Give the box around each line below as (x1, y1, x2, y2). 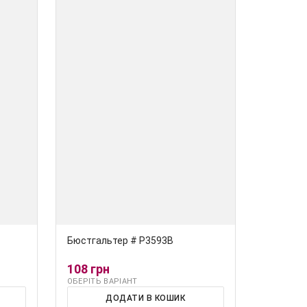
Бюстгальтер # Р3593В (66, 235, 173, 247)
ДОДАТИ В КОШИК (106, 293, 186, 304)
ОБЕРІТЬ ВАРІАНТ (66, 277, 138, 286)
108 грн (66, 262, 110, 277)
